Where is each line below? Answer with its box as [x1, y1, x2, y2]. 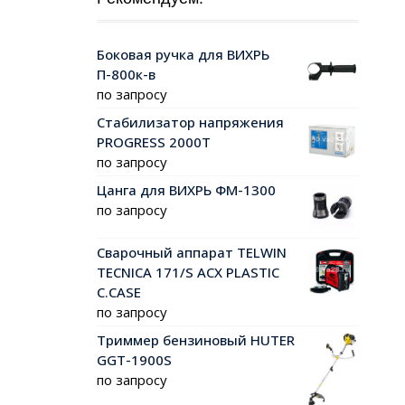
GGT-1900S [97, 351, 172, 370]
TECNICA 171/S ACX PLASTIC [97, 263, 279, 282]
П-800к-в [97, 65, 159, 84]
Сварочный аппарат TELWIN [97, 243, 287, 262]
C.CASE [97, 283, 141, 302]
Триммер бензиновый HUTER [97, 331, 295, 350]
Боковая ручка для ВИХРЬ [97, 45, 269, 64]
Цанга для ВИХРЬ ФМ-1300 [97, 181, 276, 200]
